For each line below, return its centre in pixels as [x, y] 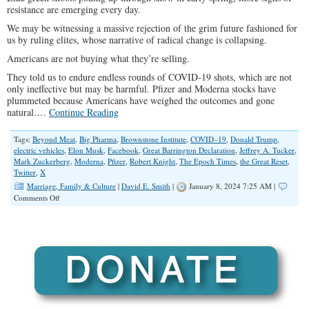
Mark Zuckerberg [42, 161]
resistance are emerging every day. [74, 9]
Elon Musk [86, 150]
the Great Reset [264, 161]
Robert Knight [152, 161]
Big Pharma [98, 139]
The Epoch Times [208, 161]
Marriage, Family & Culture [71, 186]
